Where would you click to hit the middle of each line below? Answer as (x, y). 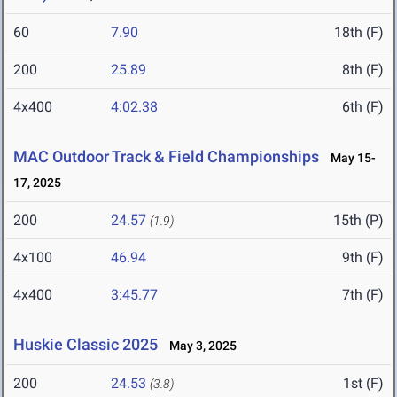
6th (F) (363, 107)
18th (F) (359, 33)
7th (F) (363, 295)
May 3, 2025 (199, 346)
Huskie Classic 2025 (86, 345)
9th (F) (363, 258)
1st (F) (363, 384)
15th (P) (358, 221)
